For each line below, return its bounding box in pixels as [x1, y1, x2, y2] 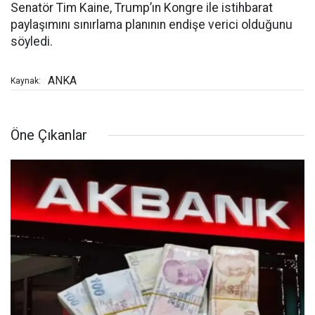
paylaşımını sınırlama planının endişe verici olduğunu [11, 18, 292, 32]
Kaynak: [11, 76, 41, 86]
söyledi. [11, 34, 53, 49]
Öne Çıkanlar [11, 127, 87, 144]
